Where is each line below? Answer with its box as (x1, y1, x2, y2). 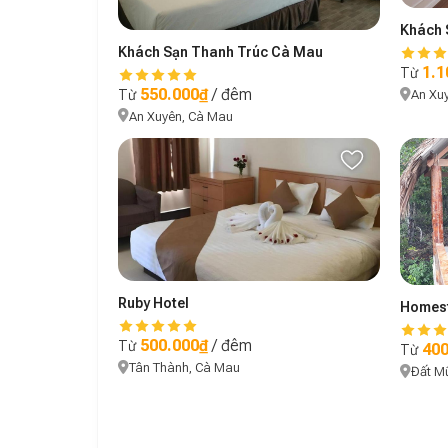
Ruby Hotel (118, 295, 189, 312)
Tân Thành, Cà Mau (129, 360, 240, 376)
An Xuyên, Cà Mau (129, 108, 233, 124)
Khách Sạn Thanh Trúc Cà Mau (118, 43, 323, 60)
